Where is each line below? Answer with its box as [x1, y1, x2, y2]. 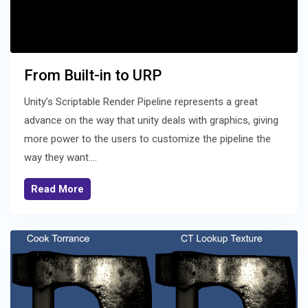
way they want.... [24, 151, 97, 164]
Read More [31, 183, 84, 196]
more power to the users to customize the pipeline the [24, 133, 271, 146]
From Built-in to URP [24, 67, 162, 85]
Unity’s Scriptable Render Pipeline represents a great [24, 96, 258, 109]
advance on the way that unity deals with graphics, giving [24, 114, 278, 127]
